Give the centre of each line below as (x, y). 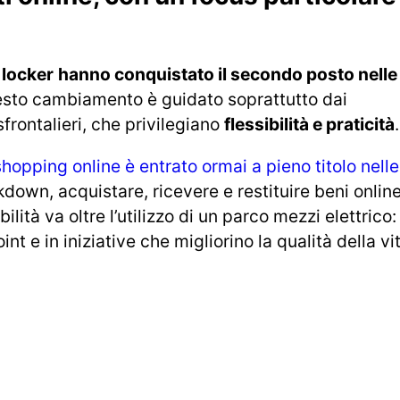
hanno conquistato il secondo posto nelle (228, 74)
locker (28, 74)
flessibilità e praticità (309, 124)
